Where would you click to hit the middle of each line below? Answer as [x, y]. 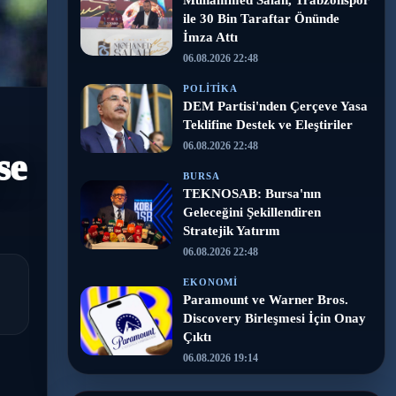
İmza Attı [210, 37]
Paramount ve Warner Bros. [266, 300]
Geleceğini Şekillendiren [252, 212]
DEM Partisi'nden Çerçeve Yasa [275, 106]
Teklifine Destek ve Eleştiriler [268, 125]
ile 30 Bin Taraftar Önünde [261, 19]
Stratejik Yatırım [232, 231]
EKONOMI [211, 282]
